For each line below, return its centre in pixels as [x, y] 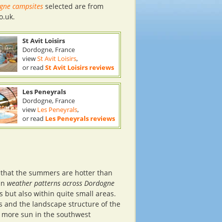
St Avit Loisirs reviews [80, 67]
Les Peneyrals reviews [80, 118]
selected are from [73, 6]
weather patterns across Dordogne [61, 183]
